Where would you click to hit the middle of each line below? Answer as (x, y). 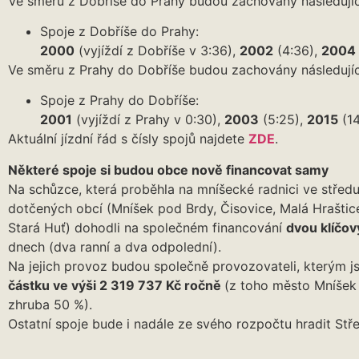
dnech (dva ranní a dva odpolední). (115, 246)
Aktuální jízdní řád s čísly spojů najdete (128, 139)
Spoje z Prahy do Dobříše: (119, 101)
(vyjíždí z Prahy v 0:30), (148, 120)
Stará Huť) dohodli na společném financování (147, 227)
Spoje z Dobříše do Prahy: (119, 31)
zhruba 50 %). (50, 304)
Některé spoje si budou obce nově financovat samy (168, 169)
